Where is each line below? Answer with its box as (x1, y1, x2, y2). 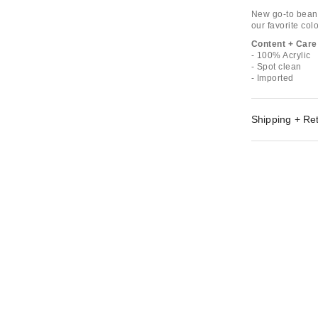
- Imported (251, 73, 294, 83)
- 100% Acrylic (251, 50, 311, 60)
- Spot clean (251, 62, 302, 72)
